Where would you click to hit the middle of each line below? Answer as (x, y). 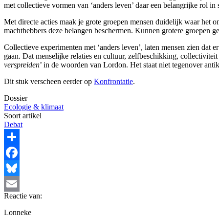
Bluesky (17, 184)
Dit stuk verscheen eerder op (49, 82)
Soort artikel (23, 116)
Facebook (19, 168)
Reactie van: (23, 196)
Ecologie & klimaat (34, 107)
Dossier (16, 98)
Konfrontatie (113, 82)
